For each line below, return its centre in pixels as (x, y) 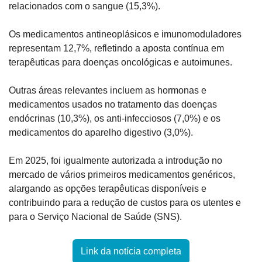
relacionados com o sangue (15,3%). (86, 6)
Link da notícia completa (131, 251)
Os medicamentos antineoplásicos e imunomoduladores (125, 35)
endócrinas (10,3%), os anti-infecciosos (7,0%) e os (115, 119)
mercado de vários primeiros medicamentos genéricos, (122, 175)
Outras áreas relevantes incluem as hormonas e (108, 91)
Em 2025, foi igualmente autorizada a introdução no (116, 161)
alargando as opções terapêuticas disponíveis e (108, 189)
